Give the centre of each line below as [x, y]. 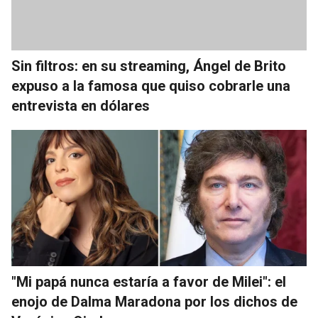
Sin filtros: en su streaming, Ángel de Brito [149, 66]
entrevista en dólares [81, 106]
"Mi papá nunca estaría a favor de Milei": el [149, 282]
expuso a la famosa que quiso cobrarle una [151, 86]
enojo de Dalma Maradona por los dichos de [154, 302]
